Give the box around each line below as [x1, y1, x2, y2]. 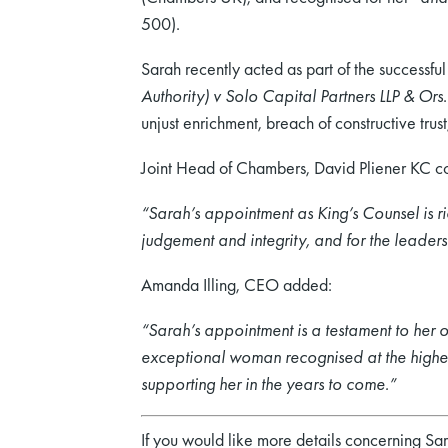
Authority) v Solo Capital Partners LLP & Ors [141, 84, 443, 108]
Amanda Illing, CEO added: [141, 273, 332, 297]
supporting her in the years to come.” [141, 372, 396, 396]
